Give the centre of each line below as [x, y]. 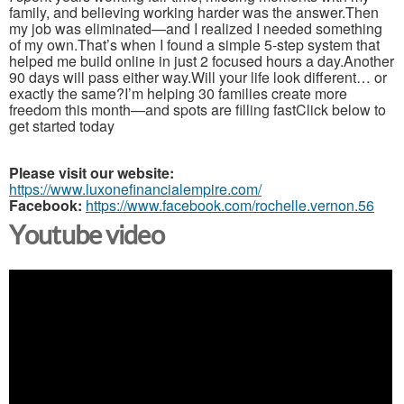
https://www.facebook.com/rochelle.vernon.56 [230, 206]
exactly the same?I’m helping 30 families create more [178, 94]
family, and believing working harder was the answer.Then [194, 13]
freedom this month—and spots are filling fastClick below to [197, 110]
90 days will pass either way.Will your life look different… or [198, 78]
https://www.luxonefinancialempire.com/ [135, 189]
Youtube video [87, 236]
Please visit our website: [92, 173]
